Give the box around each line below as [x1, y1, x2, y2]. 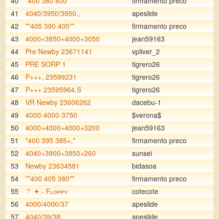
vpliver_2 [132, 46, 160, 56]
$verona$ [132, 110, 161, 120]
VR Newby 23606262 [25, 97, 91, 107]
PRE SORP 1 [25, 59, 66, 69]
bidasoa [132, 161, 156, 171]
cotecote [132, 186, 158, 196]
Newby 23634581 [25, 161, 80, 171]
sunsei [132, 148, 152, 158]
